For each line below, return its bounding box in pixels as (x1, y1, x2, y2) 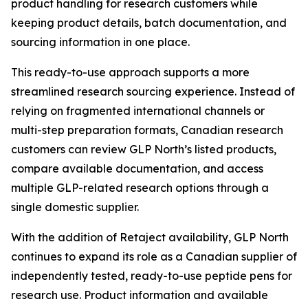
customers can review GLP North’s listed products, (11, 142, 276, 156)
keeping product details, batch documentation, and (11, 16, 287, 30)
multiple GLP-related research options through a (11, 181, 269, 195)
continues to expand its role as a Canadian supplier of (11, 250, 297, 263)
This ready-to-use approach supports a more (11, 65, 250, 79)
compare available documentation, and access (11, 162, 263, 175)
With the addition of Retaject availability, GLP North (11, 230, 289, 244)
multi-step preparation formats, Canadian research (11, 123, 283, 137)
